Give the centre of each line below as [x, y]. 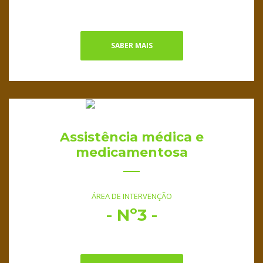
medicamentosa [131, 153]
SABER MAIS [131, 45]
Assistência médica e [131, 137]
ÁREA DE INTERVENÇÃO [131, 196]
